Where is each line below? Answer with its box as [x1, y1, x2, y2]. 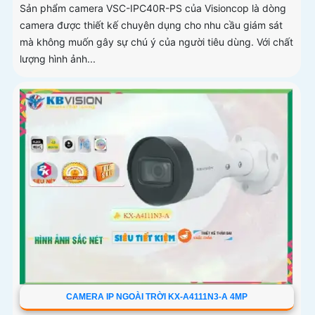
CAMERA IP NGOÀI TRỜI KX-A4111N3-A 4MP [65, 292, 247, 302]
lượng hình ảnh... [20, 53, 96, 65]
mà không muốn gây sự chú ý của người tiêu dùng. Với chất [20, 36, 293, 49]
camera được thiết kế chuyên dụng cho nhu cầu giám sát [20, 19, 283, 32]
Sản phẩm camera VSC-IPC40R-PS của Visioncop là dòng [20, 2, 286, 15]
